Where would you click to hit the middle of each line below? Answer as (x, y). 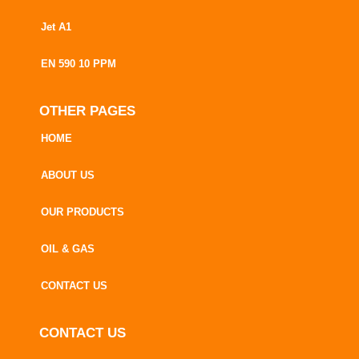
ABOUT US (68, 175)
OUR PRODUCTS (83, 212)
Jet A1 (56, 27)
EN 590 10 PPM (79, 64)
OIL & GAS (68, 249)
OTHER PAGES (87, 111)
